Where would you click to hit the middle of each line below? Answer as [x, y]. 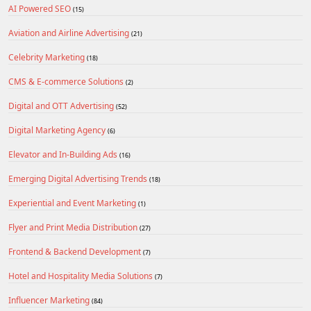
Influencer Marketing [50, 300]
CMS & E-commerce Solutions [67, 82]
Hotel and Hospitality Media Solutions [82, 276]
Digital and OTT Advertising [62, 106]
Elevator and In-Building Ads [64, 154]
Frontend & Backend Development [76, 252]
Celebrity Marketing [48, 57]
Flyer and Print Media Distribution [74, 227]
